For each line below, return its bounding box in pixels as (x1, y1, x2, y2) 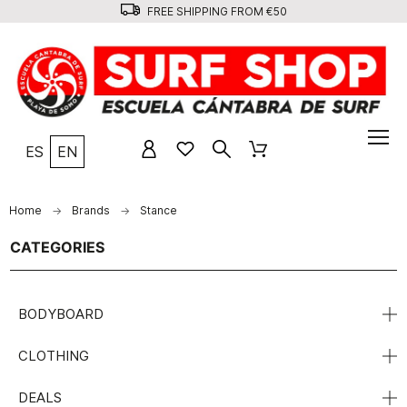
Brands (72, 203, 110, 217)
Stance (140, 203, 177, 217)
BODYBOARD (18, 304, 104, 323)
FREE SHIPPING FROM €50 (144, 4, 287, 18)
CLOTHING (18, 346, 90, 364)
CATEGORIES (10, 237, 105, 256)
